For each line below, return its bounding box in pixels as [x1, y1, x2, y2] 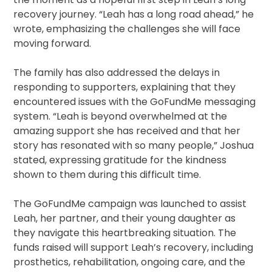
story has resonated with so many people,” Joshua [13, 138, 254, 153]
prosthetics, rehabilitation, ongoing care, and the [13, 255, 246, 270]
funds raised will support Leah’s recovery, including [13, 240, 254, 255]
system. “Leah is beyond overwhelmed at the [13, 109, 228, 124]
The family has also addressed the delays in [13, 66, 220, 80]
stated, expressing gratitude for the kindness [13, 153, 227, 168]
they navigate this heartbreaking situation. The [13, 226, 237, 240]
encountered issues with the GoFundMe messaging [13, 95, 256, 109]
